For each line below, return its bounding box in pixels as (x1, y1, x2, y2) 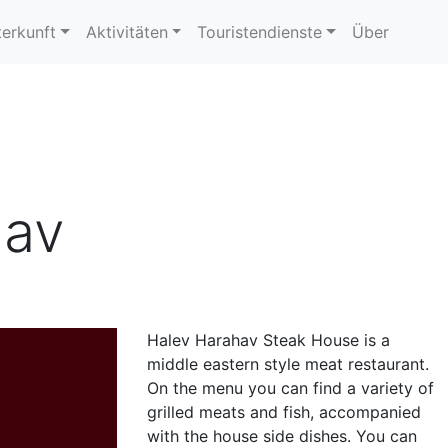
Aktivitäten (85, 22, 168, 42)
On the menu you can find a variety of (146, 378, 434, 398)
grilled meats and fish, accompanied (146, 402, 421, 422)
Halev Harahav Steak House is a (146, 330, 390, 350)
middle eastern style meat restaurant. (146, 354, 429, 374)
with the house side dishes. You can (146, 426, 417, 446)
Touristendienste (197, 22, 323, 42)
